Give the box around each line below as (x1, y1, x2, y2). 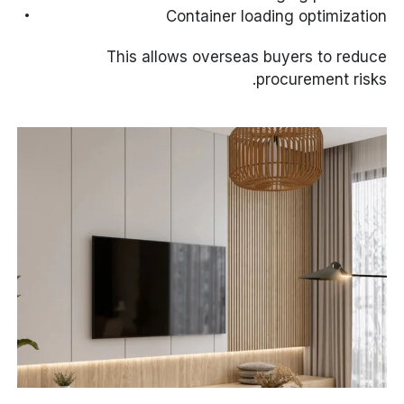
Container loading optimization (165, 7, 387, 26)
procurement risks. (255, 70, 387, 89)
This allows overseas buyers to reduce (106, 48, 387, 67)
